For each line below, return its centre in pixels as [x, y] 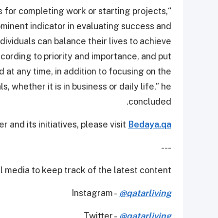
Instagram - [95, 193]
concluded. [150, 101]
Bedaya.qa [150, 124]
